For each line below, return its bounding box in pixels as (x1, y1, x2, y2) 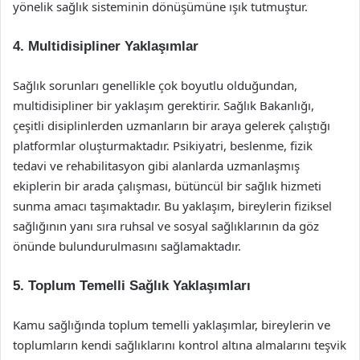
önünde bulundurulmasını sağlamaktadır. (13, 238, 241, 254)
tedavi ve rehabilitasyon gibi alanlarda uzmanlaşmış (13, 157, 300, 174)
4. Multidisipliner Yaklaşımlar (13, 39, 198, 54)
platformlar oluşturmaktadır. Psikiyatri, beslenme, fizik (13, 137, 313, 153)
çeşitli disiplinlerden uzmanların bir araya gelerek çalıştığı (13, 117, 330, 133)
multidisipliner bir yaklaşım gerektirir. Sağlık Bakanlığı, (13, 97, 314, 113)
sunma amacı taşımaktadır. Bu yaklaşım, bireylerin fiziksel (13, 198, 332, 214)
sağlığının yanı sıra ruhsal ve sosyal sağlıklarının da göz (13, 218, 319, 234)
